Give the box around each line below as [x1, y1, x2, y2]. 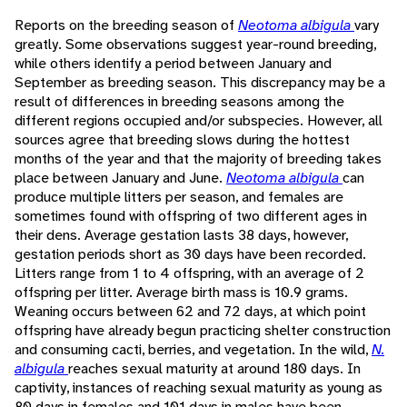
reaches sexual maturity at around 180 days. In [68, 359, 361, 379]
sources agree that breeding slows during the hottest [15, 130, 350, 150]
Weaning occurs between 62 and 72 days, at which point [15, 302, 366, 322]
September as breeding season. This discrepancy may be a [15, 73, 385, 93]
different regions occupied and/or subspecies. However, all [15, 111, 382, 131]
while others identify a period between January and [15, 54, 332, 74]
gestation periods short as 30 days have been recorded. [15, 244, 366, 264]
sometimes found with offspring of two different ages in [15, 206, 367, 226]
